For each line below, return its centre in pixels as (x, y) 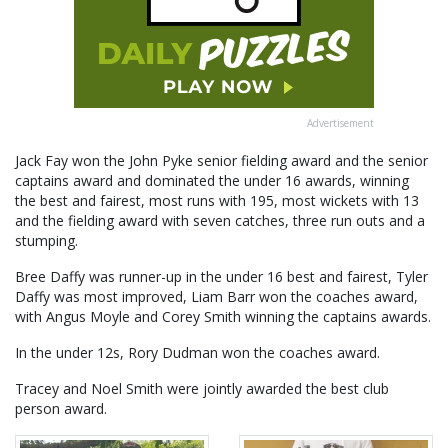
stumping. (46, 241)
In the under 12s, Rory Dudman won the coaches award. (197, 353)
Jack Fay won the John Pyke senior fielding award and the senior (221, 161)
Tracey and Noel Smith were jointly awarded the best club (202, 389)
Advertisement (340, 123)
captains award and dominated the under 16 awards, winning (212, 181)
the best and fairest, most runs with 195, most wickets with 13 (217, 201)
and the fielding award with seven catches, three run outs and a (220, 221)
